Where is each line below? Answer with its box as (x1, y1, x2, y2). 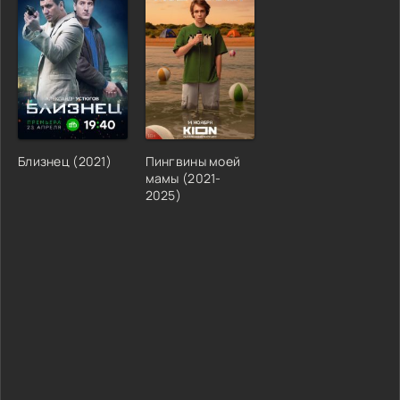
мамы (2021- (145, 169, 221, 187)
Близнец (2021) (18, 152, 112, 170)
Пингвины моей (145, 152, 241, 170)
